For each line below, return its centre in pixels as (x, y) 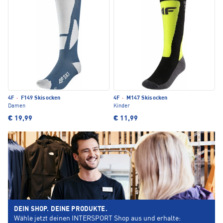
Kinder (122, 107)
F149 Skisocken (40, 99)
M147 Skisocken (146, 99)
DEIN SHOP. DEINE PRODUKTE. (61, 210)
